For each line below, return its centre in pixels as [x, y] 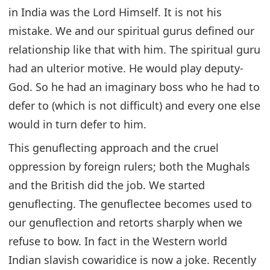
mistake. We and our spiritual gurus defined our [131, 30]
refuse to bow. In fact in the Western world [118, 241]
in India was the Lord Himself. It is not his [115, 12]
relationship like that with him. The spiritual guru [134, 49]
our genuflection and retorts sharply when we [125, 222]
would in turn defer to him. [77, 124]
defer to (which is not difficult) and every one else [134, 105]
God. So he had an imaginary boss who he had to [134, 86]
